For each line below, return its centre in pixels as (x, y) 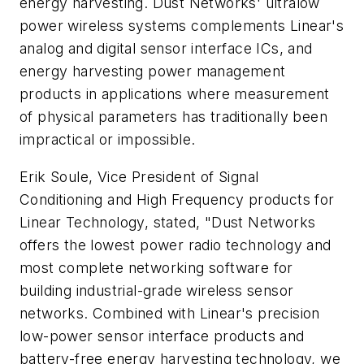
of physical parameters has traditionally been (173, 116)
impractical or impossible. (108, 139)
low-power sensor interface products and (162, 336)
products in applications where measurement (175, 93)
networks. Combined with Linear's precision (170, 313)
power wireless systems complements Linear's (182, 25)
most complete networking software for (156, 267)
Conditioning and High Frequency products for (177, 199)
